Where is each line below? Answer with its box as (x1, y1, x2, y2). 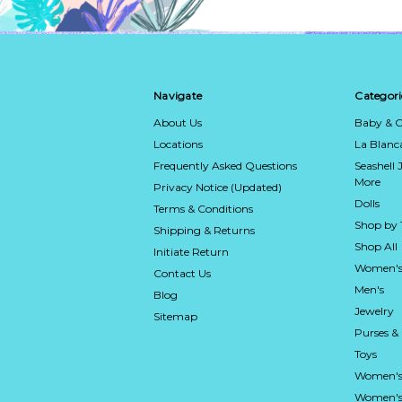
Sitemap (153, 309, 197, 323)
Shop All (354, 239, 398, 253)
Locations (153, 136, 203, 151)
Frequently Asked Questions (153, 158, 297, 172)
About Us (153, 115, 202, 129)
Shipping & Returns (153, 223, 255, 237)
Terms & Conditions (153, 201, 253, 215)
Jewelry (354, 303, 395, 318)
